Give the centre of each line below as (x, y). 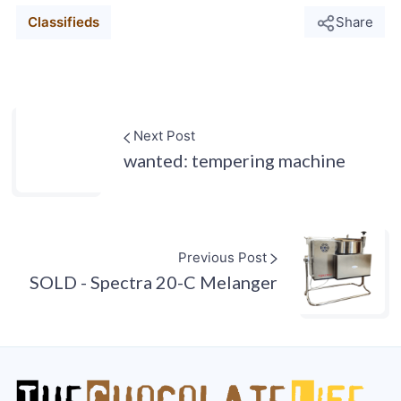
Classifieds (63, 21)
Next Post (163, 135)
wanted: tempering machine (234, 160)
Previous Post (225, 257)
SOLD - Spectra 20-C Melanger (154, 282)
